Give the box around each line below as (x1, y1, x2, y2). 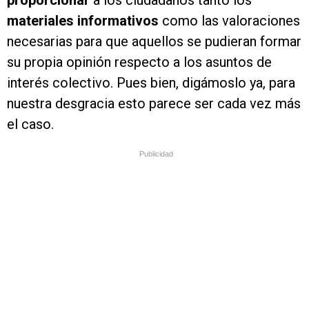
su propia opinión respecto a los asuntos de (7, 54, 272, 70)
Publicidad (139, 150, 173, 158)
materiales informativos (7, 12, 159, 29)
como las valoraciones (159, 12, 300, 29)
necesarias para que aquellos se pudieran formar (7, 33, 301, 50)
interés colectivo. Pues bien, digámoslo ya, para (7, 74, 295, 91)
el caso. (7, 116, 54, 132)
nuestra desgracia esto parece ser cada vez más (7, 95, 301, 112)
